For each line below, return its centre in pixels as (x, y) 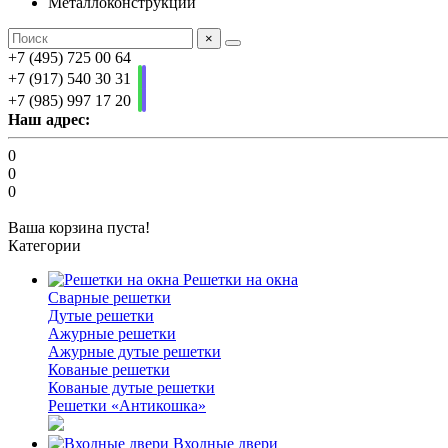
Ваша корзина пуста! (79, 227)
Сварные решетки (109, 297)
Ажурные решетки (112, 333)
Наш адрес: (49, 119)
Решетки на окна (238, 279)
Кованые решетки (109, 369)
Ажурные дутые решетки (134, 351)
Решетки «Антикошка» (127, 405)
